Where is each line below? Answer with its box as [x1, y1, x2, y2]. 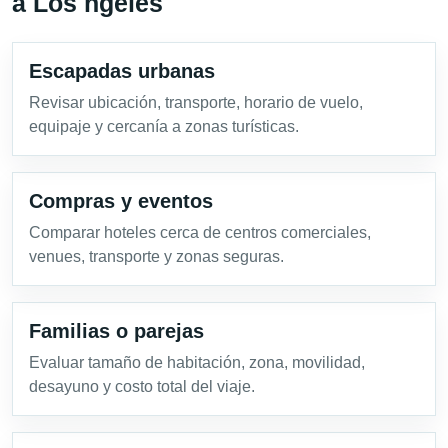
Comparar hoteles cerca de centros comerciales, [29, 224, 371, 242]
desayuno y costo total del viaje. [29, 378, 255, 396]
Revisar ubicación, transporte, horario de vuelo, [29, 94, 363, 112]
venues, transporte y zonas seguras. [29, 248, 284, 266]
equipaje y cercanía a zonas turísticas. [29, 118, 299, 136]
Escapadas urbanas [29, 60, 215, 83]
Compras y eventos [29, 190, 213, 213]
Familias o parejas [29, 320, 204, 343]
